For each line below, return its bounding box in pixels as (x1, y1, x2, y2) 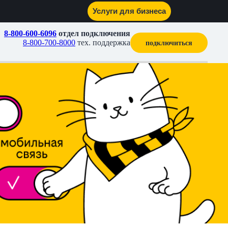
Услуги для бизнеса (34, 6, 100, 14)
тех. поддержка (75, 38, 130, 47)
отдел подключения (56, 29, 130, 38)
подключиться (146, 39, 192, 47)
